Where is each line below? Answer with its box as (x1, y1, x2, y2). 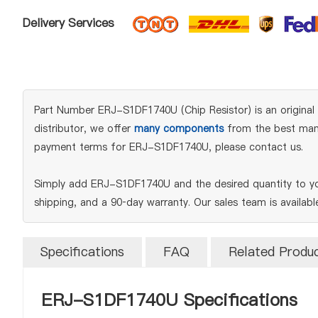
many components (134, 121, 224, 136)
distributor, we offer (34, 121, 134, 136)
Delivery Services (23, 15, 114, 31)
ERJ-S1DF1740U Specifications (41, 288, 297, 312)
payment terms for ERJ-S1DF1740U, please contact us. (34, 140, 303, 154)
